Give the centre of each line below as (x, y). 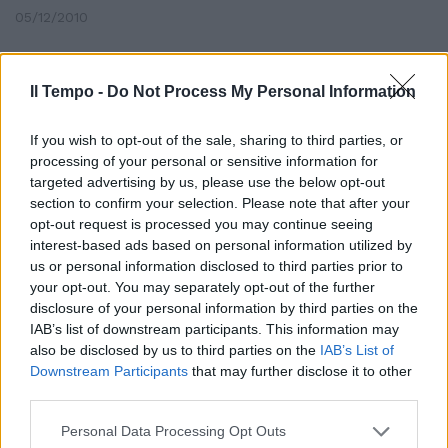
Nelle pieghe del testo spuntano (172, 105)
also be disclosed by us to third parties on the (175, 349)
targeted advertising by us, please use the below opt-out (207, 181)
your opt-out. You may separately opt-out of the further (202, 286)
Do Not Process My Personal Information (261, 91)
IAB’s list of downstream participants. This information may (214, 328)
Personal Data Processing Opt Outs (173, 431)
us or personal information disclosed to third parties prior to (216, 265)
